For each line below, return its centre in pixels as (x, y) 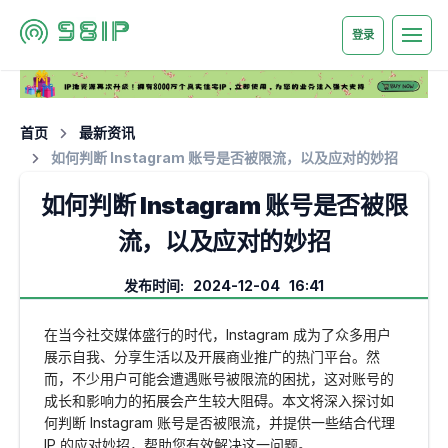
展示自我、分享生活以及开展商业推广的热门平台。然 (212, 357)
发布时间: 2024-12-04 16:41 (224, 286)
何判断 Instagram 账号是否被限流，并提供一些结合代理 (219, 423)
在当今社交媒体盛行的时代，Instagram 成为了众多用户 (217, 335)
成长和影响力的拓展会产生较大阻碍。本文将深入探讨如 (219, 401)
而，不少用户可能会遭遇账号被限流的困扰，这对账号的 (219, 379)
